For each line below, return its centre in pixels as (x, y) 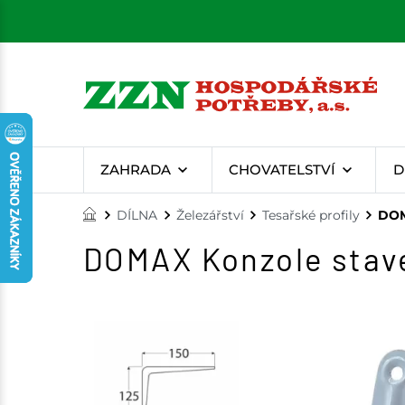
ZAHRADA (136, 170)
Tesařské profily (311, 216)
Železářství (210, 216)
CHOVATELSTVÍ (282, 170)
